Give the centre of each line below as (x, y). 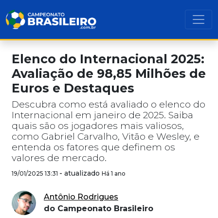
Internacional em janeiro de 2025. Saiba (102, 115)
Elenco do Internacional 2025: (108, 59)
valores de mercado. (59, 158)
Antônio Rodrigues (81, 197)
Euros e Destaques (73, 88)
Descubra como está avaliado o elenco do (109, 104)
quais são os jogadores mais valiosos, (98, 126)
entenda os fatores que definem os (93, 147)
